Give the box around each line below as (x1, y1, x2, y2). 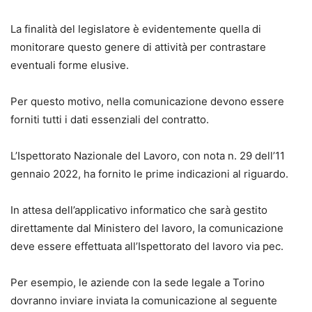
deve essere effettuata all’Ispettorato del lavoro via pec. (10, 239, 283, 253)
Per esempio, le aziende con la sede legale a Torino (10, 275, 265, 289)
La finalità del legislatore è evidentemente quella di (10, 22, 261, 36)
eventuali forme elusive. (10, 58, 129, 72)
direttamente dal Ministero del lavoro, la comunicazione (10, 221, 283, 235)
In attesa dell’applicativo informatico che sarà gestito (10, 203, 267, 217)
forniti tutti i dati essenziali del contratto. (10, 112, 209, 126)
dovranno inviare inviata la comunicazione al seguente (10, 293, 277, 307)
